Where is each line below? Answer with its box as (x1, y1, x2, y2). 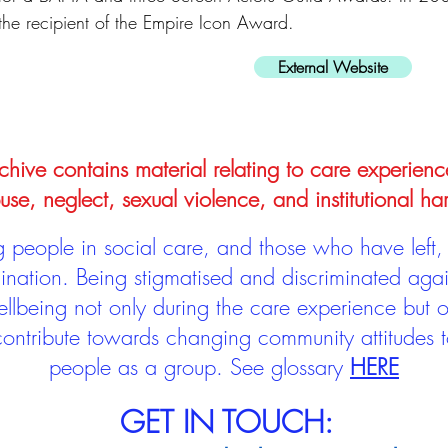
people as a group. (49, 352, 230, 382)
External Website (278, 56, 388, 78)
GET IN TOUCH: (119, 402, 333, 442)
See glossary (230, 352, 350, 382)
